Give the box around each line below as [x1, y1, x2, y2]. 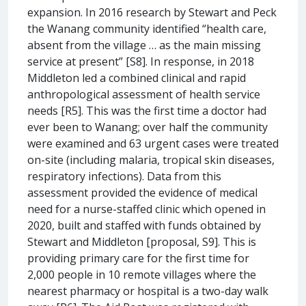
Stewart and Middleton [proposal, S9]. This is [27, 234, 256, 249]
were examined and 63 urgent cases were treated [27, 135, 279, 151]
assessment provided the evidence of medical [27, 184, 258, 200]
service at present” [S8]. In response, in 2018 [27, 53, 254, 69]
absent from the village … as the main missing [27, 37, 261, 53]
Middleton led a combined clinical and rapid [27, 70, 246, 85]
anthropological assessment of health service [27, 86, 260, 102]
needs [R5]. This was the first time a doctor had [27, 102, 266, 118]
